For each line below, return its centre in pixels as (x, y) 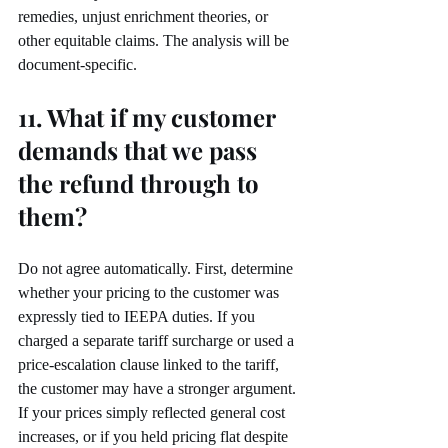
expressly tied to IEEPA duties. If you (138, 317)
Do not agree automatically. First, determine (157, 269)
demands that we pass (140, 150)
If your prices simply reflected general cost (153, 413)
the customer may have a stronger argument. (157, 389)
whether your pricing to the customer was (150, 293)
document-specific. (77, 65)
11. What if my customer (149, 117)
